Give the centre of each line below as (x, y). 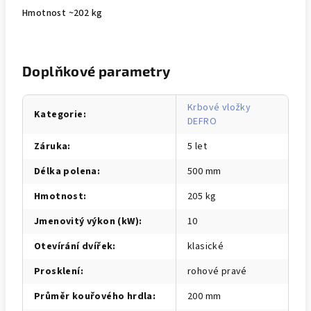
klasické (206, 246)
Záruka (51, 146)
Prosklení (57, 271)
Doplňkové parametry (96, 71)
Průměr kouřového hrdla (93, 296)
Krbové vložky (219, 108)
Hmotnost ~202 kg (62, 13)
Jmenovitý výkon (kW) (86, 221)
